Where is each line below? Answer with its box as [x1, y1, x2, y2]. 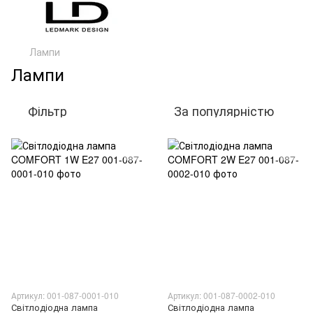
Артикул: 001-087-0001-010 [11, 289, 119, 301]
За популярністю [174, 101, 274, 119]
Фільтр [28, 101, 67, 119]
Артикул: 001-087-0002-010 [168, 289, 275, 301]
